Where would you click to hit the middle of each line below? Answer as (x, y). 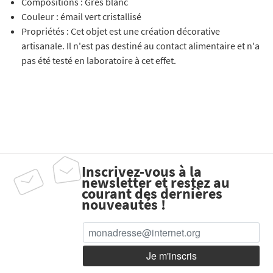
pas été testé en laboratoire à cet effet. (99, 60)
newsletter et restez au (156, 182)
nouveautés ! (124, 204)
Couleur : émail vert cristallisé (81, 16)
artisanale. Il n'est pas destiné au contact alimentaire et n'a (140, 45)
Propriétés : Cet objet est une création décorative (121, 31)
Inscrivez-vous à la (142, 171)
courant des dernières (152, 193)
